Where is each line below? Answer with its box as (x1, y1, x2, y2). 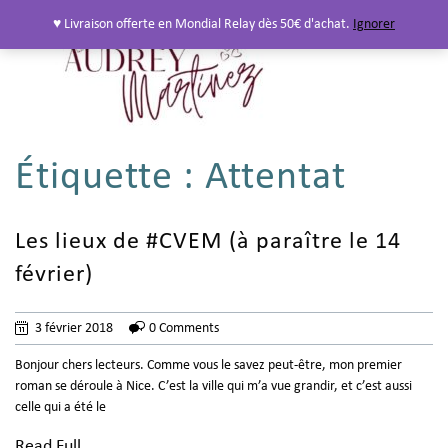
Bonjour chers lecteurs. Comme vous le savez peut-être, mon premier (15, 358, 402, 373)
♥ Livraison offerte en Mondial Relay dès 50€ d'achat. (53, 17, 353, 32)
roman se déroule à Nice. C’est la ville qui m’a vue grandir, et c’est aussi (15, 379, 412, 394)
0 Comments (149, 321, 219, 336)
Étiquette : (15, 158, 205, 198)
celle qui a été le (15, 400, 106, 415)
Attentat (205, 158, 346, 198)
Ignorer (353, 17, 395, 32)
